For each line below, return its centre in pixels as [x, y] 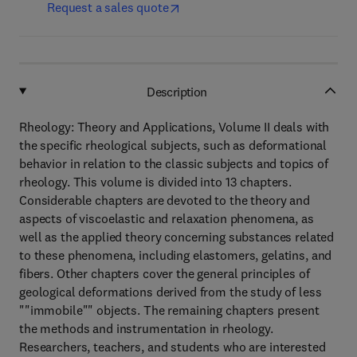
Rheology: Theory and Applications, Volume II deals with [175, 127]
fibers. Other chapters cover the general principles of [165, 273]
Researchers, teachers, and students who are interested [173, 347]
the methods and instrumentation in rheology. [146, 328]
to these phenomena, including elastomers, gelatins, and [176, 255]
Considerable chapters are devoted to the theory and [165, 200]
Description [177, 91]
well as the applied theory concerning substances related [177, 237]
